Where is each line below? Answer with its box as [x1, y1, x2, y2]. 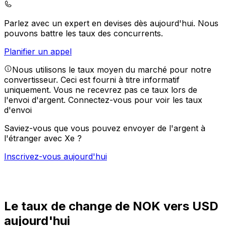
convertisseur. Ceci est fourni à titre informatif [4, 75, 180, 85]
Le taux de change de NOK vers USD [4, 199, 218, 214]
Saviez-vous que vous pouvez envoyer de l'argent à [4, 123, 205, 134]
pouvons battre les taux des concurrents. [4, 28, 163, 39]
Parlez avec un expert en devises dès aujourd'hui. [4, 18, 198, 29]
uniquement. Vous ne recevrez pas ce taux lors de [4, 85, 197, 95]
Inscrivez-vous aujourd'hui [4, 151, 107, 162]
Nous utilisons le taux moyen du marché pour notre [12, 65, 211, 75]
